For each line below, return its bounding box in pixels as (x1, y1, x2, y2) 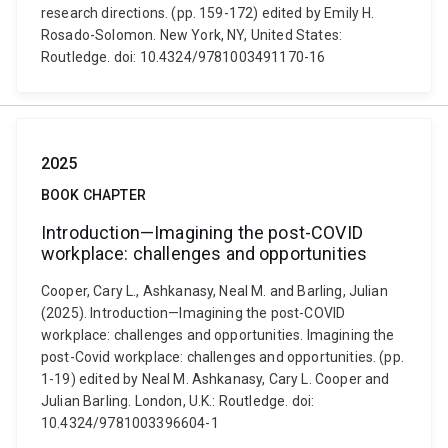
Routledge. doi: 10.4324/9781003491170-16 (41, 49, 326, 65)
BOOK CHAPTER (41, 187, 146, 203)
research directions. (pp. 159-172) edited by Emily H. (41, 5, 375, 21)
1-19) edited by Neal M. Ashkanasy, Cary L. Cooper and (41, 371, 390, 387)
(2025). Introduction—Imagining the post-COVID (41, 305, 346, 321)
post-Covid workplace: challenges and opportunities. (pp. (41, 349, 404, 365)
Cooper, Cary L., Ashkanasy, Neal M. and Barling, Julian (41, 283, 388, 299)
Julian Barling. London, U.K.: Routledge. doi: (41, 393, 315, 409)
